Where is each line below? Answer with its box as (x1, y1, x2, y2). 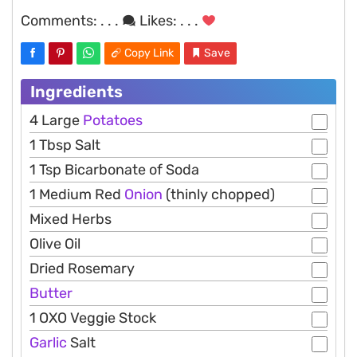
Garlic (29, 334, 67, 352)
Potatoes (83, 112, 143, 130)
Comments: (21, 12, 100, 30)
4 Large (29, 112, 83, 130)
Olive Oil (29, 235, 80, 253)
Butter (29, 284, 73, 303)
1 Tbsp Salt (29, 136, 100, 155)
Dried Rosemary (29, 260, 135, 278)
